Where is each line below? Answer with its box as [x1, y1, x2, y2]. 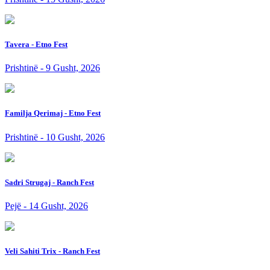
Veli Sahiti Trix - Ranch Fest [5, 246, 100, 256]
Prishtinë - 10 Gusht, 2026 [5, 131, 105, 142]
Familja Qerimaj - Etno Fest [5, 108, 101, 118]
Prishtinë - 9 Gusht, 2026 [5, 63, 100, 74]
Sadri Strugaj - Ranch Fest [5, 177, 94, 187]
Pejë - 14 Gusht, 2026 [5, 201, 88, 211]
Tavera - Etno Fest [5, 40, 67, 49]
